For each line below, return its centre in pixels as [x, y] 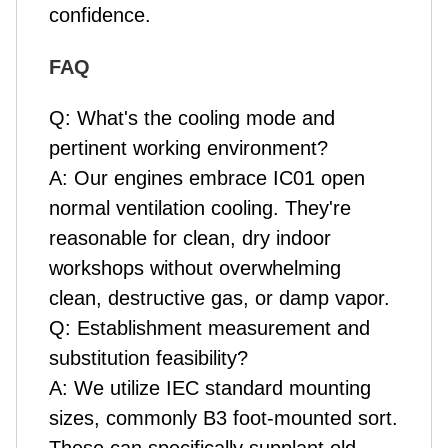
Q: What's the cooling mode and [192, 118]
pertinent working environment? [188, 148]
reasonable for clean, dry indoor [190, 238]
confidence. [100, 15]
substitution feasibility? [148, 358]
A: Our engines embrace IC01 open [207, 178]
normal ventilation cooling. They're [200, 208]
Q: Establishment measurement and [209, 328]
